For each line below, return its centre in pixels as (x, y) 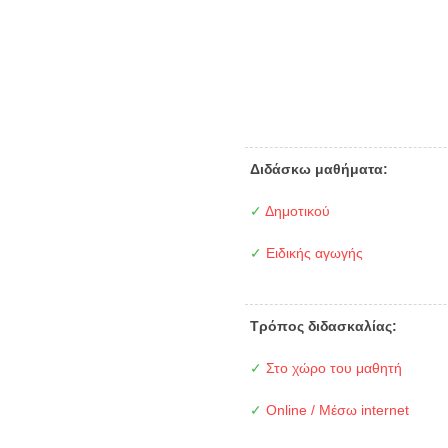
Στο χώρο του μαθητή (332, 367)
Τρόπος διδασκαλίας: (324, 325)
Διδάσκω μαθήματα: (319, 168)
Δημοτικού (296, 210)
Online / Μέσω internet (336, 409)
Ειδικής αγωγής (313, 252)
